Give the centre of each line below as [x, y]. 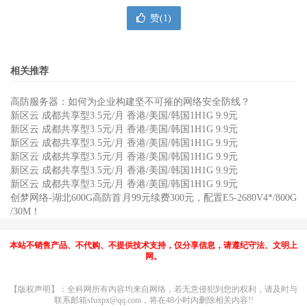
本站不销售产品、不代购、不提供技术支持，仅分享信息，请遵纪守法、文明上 [153, 245]
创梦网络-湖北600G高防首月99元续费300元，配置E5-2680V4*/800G [153, 198]
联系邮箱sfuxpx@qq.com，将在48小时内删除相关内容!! [153, 300]
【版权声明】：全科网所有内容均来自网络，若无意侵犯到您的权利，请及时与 [153, 289]
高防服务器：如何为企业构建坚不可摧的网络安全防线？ [130, 102]
